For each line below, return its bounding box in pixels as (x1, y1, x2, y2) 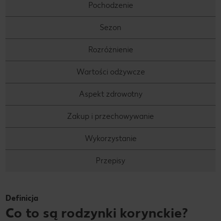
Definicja (5, 193, 38, 203)
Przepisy (96, 156, 125, 166)
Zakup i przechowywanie (67, 111, 154, 121)
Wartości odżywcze (76, 67, 145, 77)
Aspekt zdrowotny (78, 89, 143, 99)
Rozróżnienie (88, 45, 133, 55)
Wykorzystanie (84, 134, 137, 144)
